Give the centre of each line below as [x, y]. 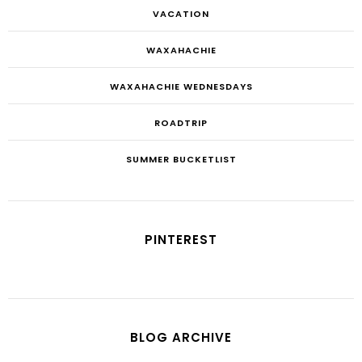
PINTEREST [181, 239]
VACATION [181, 13]
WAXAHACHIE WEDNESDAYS [181, 86]
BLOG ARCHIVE [181, 337]
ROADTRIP [181, 122]
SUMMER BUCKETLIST [181, 159]
